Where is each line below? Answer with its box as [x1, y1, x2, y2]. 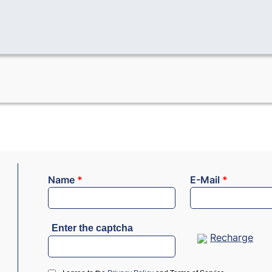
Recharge [210, 231, 253, 244]
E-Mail [190, 174, 222, 186]
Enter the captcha [52, 223, 133, 234]
